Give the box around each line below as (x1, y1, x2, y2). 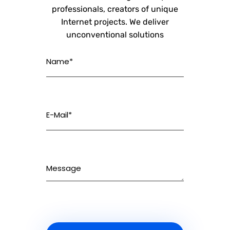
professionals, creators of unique (52, 4, 178, 14)
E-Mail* (46, 109, 72, 120)
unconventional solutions (66, 30, 164, 40)
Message (46, 163, 81, 174)
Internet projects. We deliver (61, 17, 169, 27)
